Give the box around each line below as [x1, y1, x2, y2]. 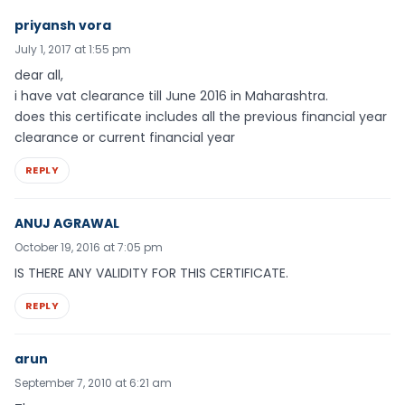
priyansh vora [14, 16, 111, 35]
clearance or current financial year [14, 128, 235, 147]
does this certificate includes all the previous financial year [14, 108, 387, 127]
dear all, [14, 66, 63, 85]
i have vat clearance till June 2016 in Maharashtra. [14, 87, 328, 106]
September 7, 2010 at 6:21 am [14, 374, 172, 391]
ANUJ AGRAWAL [14, 213, 119, 232]
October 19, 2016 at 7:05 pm [14, 239, 163, 255]
